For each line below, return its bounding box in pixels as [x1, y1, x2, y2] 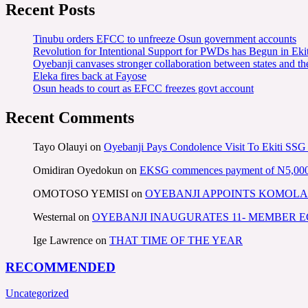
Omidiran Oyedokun [33, 164, 123, 176]
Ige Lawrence [33, 234, 93, 246]
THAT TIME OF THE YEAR [109, 234, 243, 246]
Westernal [33, 210, 76, 223]
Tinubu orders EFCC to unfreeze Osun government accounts [33, 33, 296, 45]
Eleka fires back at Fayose [33, 70, 146, 82]
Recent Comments [5, 109, 134, 127]
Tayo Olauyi [33, 140, 87, 153]
